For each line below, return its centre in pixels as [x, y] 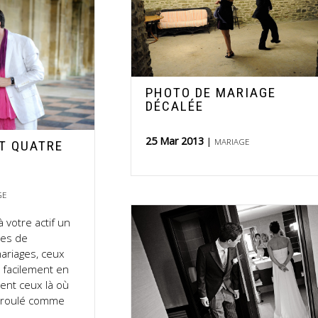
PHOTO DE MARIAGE [211, 92]
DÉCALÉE [175, 106]
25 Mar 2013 [176, 141]
